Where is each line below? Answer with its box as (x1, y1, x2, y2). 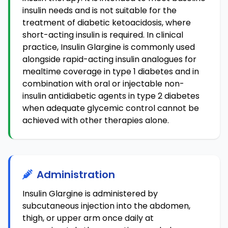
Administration (37, 167, 115, 182)
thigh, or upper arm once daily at (22, 212, 154, 224)
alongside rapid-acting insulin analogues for (22, 53, 196, 65)
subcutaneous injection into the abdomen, (22, 200, 190, 212)
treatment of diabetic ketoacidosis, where (22, 17, 191, 28)
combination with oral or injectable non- (22, 78, 184, 90)
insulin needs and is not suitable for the (22, 5, 177, 16)
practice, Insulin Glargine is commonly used (22, 41, 195, 53)
